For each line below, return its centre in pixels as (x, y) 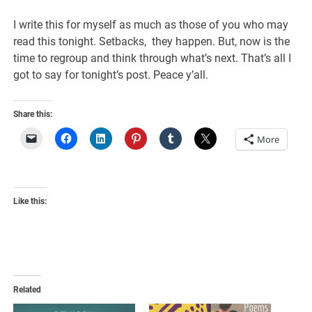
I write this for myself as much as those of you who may (151, 24)
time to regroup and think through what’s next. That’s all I (153, 58)
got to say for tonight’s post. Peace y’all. (111, 75)
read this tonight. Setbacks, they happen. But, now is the (152, 41)
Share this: (33, 114)
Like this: (30, 201)
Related (28, 289)
